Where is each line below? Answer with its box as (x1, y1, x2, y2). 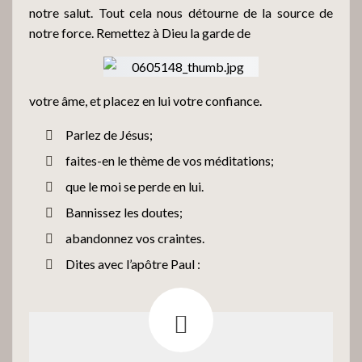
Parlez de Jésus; (65, 126, 153, 142)
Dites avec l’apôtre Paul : (65, 255, 200, 271)
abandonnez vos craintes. (65, 229, 204, 246)
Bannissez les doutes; (65, 204, 183, 220)
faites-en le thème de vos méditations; (65, 152, 274, 168)
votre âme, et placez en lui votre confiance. (29, 92, 262, 108)
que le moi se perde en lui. (65, 178, 204, 194)
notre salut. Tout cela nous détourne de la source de (29, 4, 333, 20)
